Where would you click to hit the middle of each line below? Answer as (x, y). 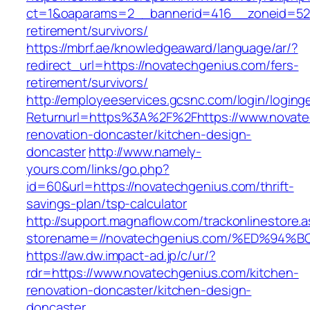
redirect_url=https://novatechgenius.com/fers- (163, 65)
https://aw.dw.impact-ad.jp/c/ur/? (121, 256)
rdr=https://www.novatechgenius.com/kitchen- (163, 273)
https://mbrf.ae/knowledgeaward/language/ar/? (162, 48)
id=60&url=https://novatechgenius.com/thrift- (160, 186)
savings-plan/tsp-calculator (107, 204)
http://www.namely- (145, 152)
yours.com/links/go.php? (98, 169)
